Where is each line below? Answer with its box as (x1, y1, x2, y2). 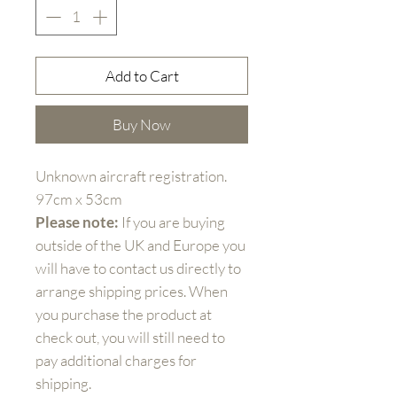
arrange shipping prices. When (35, 281, 228, 300)
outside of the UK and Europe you (35, 235, 245, 254)
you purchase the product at (35, 304, 212, 323)
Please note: (35, 212, 119, 231)
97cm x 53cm (35, 189, 122, 208)
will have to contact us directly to (35, 258, 241, 277)
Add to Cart (105, 66, 179, 85)
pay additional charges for (35, 350, 197, 370)
